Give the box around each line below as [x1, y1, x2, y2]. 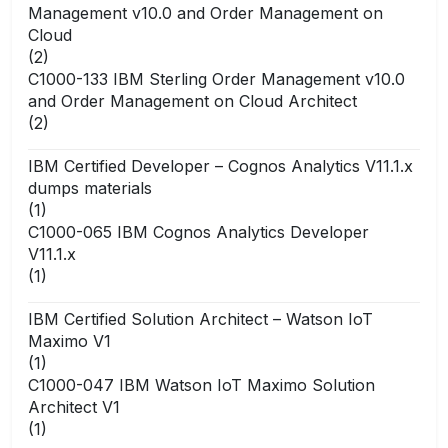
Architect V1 [28, 396, 120, 417]
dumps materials [28, 177, 152, 198]
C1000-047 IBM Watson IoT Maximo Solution [28, 374, 375, 395]
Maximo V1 [28, 330, 111, 351]
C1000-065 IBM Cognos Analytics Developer [28, 221, 369, 242]
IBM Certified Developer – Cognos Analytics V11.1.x [28, 155, 413, 176]
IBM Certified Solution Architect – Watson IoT [28, 308, 373, 329]
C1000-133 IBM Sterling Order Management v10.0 [28, 68, 405, 89]
